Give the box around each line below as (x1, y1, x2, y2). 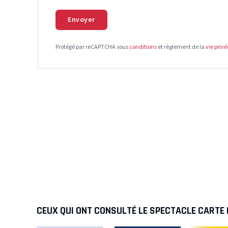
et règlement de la (157, 42, 206, 51)
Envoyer (68, 15, 95, 25)
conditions (129, 42, 157, 51)
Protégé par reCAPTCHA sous (55, 42, 129, 51)
